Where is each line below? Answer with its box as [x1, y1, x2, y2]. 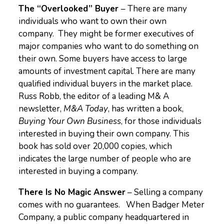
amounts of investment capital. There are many [18, 65, 196, 77]
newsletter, [18, 103, 64, 114]
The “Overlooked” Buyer [18, 3, 119, 14]
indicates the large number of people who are [18, 153, 191, 164]
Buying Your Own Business [18, 115, 121, 127]
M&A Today [63, 103, 108, 114]
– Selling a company [125, 186, 203, 198]
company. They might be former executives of [18, 28, 194, 39]
